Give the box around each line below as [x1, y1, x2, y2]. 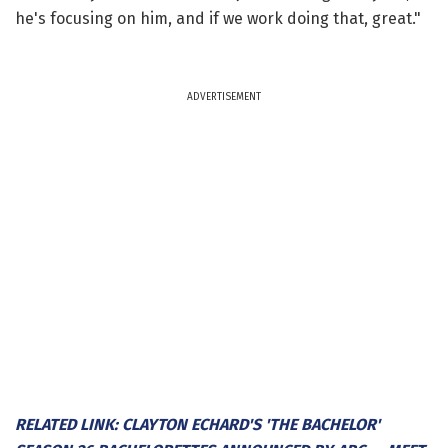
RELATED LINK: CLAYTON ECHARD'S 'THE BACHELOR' [15, 414, 380, 434]
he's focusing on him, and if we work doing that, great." [15, 8, 421, 28]
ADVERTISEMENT [187, 90, 261, 103]
